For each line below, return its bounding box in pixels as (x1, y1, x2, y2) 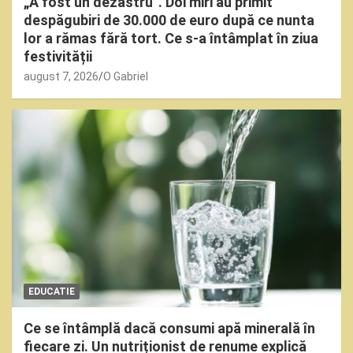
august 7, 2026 (24, 69, 98, 83)
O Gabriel (103, 69, 148, 83)
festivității (24, 47, 92, 65)
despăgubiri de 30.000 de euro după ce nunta (24, 11, 314, 28)
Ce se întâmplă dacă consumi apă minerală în (24, 319, 315, 336)
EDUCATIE (28, 285, 75, 297)
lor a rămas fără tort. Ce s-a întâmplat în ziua (24, 29, 318, 46)
